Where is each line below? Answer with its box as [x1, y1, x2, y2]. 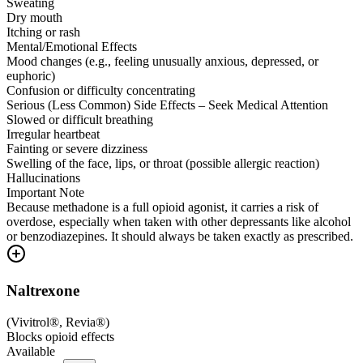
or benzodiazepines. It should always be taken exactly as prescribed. [6, 229, 353, 244]
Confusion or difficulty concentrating [6, 83, 195, 98]
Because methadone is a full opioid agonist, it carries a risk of [6, 200, 318, 215]
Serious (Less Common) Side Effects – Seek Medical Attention [6, 98, 328, 113]
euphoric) [6, 69, 55, 83]
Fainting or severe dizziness [6, 142, 147, 156]
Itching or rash [6, 25, 80, 40]
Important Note [6, 186, 84, 200]
